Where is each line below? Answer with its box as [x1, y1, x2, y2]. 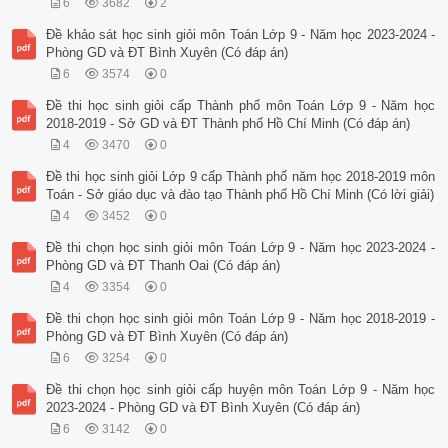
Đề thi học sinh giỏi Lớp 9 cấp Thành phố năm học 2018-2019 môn [46, 169, 436, 185]
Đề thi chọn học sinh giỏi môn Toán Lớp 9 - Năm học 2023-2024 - [46, 240, 436, 256]
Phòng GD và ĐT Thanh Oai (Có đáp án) [46, 258, 281, 274]
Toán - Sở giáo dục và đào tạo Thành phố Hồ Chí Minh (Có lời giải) [46, 187, 435, 203]
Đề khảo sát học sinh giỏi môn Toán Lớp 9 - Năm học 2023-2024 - [46, 27, 436, 43]
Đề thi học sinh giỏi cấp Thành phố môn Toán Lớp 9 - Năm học [46, 98, 436, 114]
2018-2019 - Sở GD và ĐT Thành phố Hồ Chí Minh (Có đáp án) [46, 116, 411, 132]
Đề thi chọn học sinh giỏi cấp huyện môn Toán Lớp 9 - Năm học [46, 382, 436, 398]
